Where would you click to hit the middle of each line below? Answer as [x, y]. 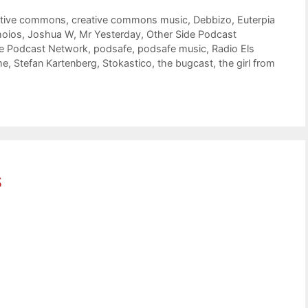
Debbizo [213, 20]
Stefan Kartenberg [55, 63]
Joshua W [51, 34]
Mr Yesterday [110, 34]
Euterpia [256, 20]
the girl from [247, 63]
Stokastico [127, 63]
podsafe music [172, 49]
